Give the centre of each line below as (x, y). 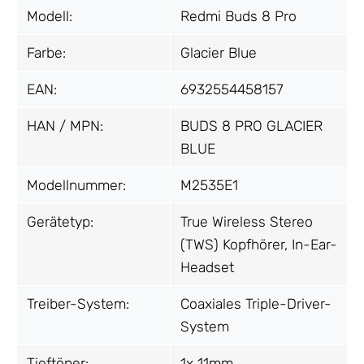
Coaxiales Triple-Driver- (256, 303)
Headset (207, 267)
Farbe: (46, 52)
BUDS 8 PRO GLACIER (251, 126)
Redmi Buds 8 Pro (238, 16)
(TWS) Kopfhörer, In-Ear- (259, 244)
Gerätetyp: (60, 221)
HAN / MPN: (65, 126)
